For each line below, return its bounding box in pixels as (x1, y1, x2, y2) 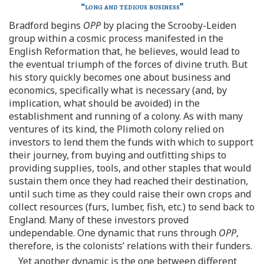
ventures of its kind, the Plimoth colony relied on (9, 123, 224, 136)
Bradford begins (9, 19, 83, 32)
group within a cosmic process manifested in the (9, 32, 223, 45)
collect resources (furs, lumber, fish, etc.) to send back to (9, 200, 255, 213)
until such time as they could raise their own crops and (9, 187, 251, 200)
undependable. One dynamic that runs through (9, 226, 219, 239)
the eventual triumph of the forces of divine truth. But (9, 58, 247, 71)
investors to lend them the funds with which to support (9, 136, 253, 148)
